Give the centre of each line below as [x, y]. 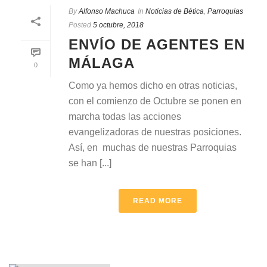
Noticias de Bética [175, 11]
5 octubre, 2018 [118, 25]
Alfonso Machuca [107, 11]
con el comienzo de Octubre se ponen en [155, 101]
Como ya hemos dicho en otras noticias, [153, 85]
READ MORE [157, 201]
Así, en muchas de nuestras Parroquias [153, 147]
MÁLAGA [102, 63]
